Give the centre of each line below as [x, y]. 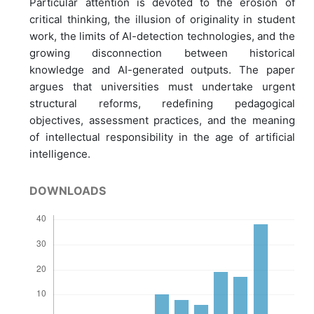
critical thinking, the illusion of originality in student [162, 19]
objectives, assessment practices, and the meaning [162, 120]
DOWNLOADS [68, 190]
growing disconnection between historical [162, 53]
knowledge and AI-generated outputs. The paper [162, 69]
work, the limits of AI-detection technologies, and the [162, 36]
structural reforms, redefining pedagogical [162, 103]
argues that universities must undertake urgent [162, 86]
